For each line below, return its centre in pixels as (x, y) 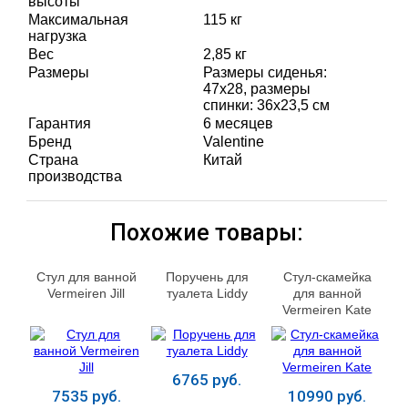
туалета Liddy (207, 293)
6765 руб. (207, 379)
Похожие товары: (207, 233)
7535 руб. (86, 396)
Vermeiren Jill (87, 293)
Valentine (234, 142)
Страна (54, 160)
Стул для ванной (86, 276)
